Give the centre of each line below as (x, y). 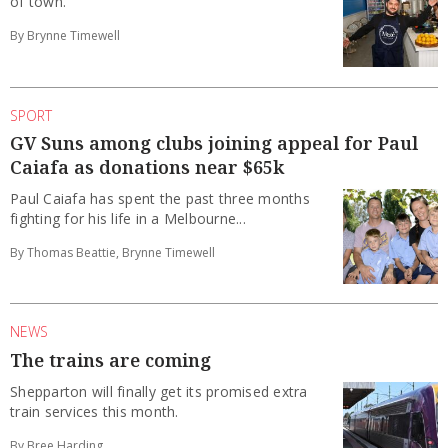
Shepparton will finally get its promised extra (159, 391)
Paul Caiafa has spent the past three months (160, 199)
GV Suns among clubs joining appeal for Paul (214, 143)
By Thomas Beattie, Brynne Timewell (112, 253)
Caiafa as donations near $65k (147, 167)
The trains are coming (110, 359)
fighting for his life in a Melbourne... (128, 219)
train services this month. (94, 411)
